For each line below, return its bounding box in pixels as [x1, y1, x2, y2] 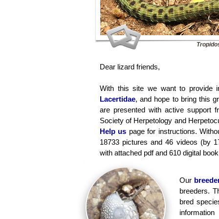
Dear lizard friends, [100, 63, 160, 71]
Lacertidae [100, 95, 135, 103]
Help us [100, 127, 127, 135]
